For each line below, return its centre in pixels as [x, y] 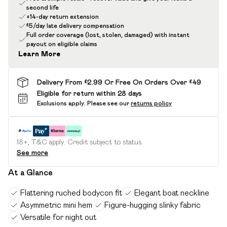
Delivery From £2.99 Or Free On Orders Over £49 [119, 82]
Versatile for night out [58, 217]
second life [43, 7]
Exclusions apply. [61, 103]
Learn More [39, 54]
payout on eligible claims [62, 44]
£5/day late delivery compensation [75, 26]
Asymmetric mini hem [56, 205]
